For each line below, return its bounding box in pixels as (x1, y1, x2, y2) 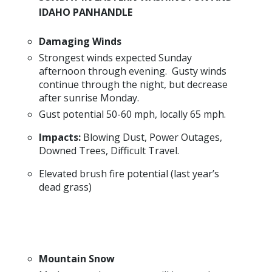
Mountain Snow (39, 251, 115, 265)
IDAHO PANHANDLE (39, 5, 132, 19)
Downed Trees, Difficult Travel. (39, 143, 179, 157)
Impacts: (39, 130, 81, 144)
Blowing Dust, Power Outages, (81, 130, 222, 144)
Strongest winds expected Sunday (39, 51, 192, 65)
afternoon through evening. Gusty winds (39, 64, 226, 78)
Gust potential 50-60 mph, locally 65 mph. (39, 107, 226, 121)
